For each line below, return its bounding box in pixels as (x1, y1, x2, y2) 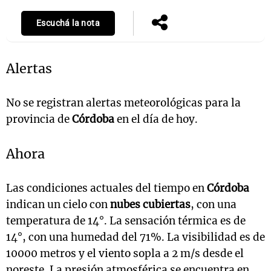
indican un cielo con (6, 198, 110, 212)
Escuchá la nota (36, 18, 100, 29)
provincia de (6, 113, 72, 126)
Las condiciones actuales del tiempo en (6, 181, 207, 195)
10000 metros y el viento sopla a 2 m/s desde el (6, 247, 244, 261)
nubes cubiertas (110, 198, 191, 212)
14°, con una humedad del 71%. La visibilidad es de (6, 230, 265, 244)
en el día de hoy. (114, 113, 198, 126)
